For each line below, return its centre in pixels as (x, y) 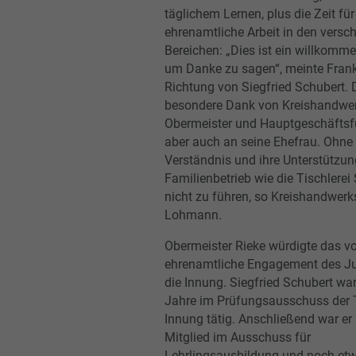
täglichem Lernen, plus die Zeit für (259, 14)
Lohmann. (193, 215)
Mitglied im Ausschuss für (238, 337)
